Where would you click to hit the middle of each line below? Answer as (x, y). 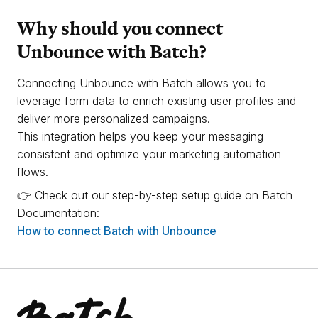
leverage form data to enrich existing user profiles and (157, 101)
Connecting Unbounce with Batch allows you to (142, 83)
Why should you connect (120, 28)
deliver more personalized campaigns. (114, 119)
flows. (33, 172)
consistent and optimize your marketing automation (149, 154)
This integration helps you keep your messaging (140, 136)
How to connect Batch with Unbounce (117, 231)
